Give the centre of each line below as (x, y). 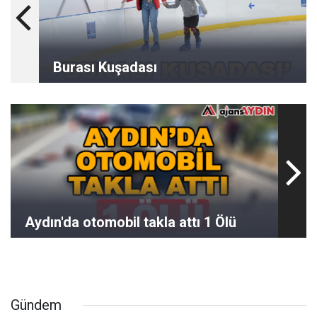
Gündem (36, 305)
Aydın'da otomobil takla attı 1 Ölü (131, 223)
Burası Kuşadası (105, 68)
